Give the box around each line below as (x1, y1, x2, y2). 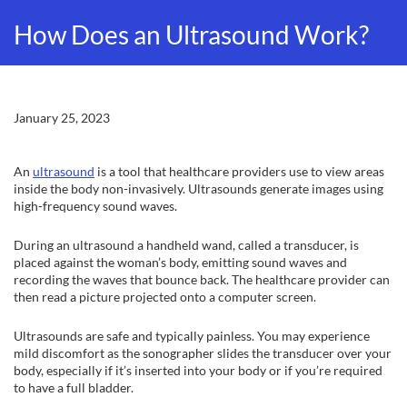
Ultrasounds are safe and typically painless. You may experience (14, 328, 370, 343)
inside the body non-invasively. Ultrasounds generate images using (14, 181, 383, 196)
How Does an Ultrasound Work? (14, 19, 369, 50)
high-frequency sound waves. (14, 198, 180, 213)
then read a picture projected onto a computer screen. (14, 289, 319, 304)
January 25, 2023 (14, 110, 110, 125)
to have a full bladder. (14, 380, 134, 395)
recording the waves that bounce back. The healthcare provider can (14, 272, 390, 287)
